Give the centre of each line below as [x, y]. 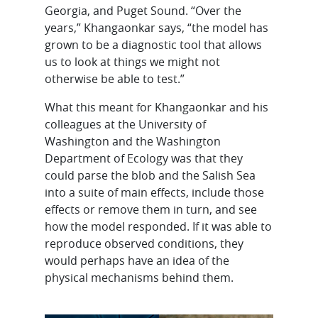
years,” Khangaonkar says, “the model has [157, 27]
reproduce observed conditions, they [144, 243]
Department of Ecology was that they [144, 158]
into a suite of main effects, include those [155, 192]
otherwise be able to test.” [115, 78]
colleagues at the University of [126, 124]
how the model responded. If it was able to [159, 226]
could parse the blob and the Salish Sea [150, 175]
